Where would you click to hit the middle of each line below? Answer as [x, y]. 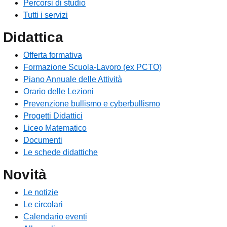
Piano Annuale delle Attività [73, 80]
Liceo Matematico [55, 128]
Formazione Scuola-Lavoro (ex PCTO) [92, 67]
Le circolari [43, 205]
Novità [25, 175]
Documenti [43, 140]
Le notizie [41, 193]
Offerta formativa [53, 55]
